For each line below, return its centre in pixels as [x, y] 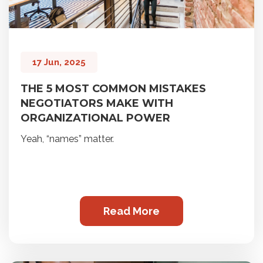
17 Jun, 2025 [59, 62]
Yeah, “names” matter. [67, 139]
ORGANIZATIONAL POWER [95, 118]
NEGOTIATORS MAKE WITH [97, 103]
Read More [131, 211]
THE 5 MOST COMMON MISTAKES [113, 88]
